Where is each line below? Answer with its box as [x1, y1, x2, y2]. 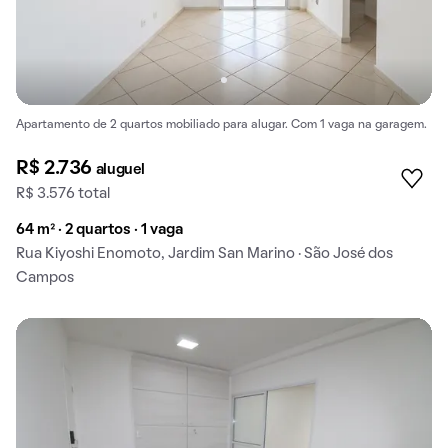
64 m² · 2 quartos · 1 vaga [16, 222, 183, 237]
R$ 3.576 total [16, 186, 110, 201]
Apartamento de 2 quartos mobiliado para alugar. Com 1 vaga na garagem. [16, 120, 427, 131]
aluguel [95, 162, 145, 177]
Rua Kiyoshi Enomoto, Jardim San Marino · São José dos [16, 246, 393, 261]
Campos [16, 270, 74, 285]
